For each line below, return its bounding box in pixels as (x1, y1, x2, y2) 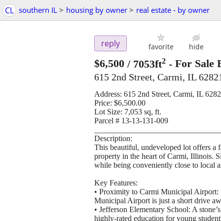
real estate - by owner (136, 5, 210, 15)
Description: (94, 134, 132, 143)
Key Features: (94, 178, 138, 187)
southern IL (19, 5, 57, 15)
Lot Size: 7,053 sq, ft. (94, 107, 161, 116)
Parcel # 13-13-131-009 (94, 116, 168, 125)
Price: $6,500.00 (94, 98, 146, 107)
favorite (148, 42, 174, 52)
